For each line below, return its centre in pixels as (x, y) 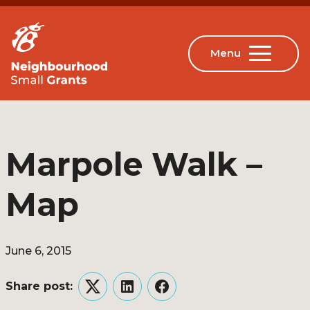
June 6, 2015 (38, 251)
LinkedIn (151, 295)
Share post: (39, 286)
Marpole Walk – (134, 164)
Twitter (112, 295)
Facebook (189, 295)
